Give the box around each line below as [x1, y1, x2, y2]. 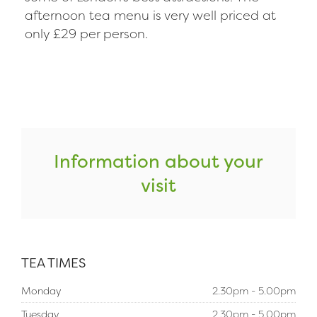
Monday [21, 284, 61, 297]
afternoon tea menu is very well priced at [25, 6, 276, 24]
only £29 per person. [25, 25, 148, 42]
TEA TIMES [21, 254, 86, 272]
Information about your [54, 149, 263, 173]
